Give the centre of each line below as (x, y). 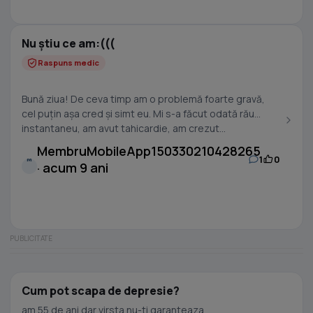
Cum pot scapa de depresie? (101, 291)
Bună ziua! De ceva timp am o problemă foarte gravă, (143, 99)
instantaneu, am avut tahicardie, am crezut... (124, 128)
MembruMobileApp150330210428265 (149, 151)
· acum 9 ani (73, 168)
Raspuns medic (68, 63)
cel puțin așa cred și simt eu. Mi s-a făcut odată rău (138, 114)
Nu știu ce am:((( (68, 43)
